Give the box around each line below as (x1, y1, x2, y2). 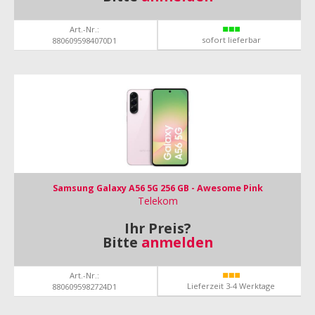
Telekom (137, 194, 178, 207)
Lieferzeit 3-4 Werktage (187, 281, 275, 291)
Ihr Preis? (124, 219, 191, 238)
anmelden (141, 233, 213, 252)
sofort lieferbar (201, 34, 261, 45)
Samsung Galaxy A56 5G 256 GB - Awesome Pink (52, 182, 263, 194)
